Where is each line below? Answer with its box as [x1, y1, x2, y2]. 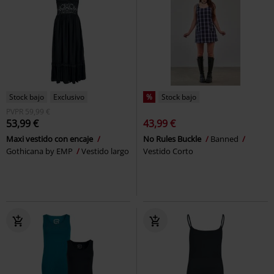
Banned [210, 133, 240, 145]
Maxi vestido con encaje [6, 133, 95, 145]
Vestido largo [81, 146, 129, 157]
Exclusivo [53, 92, 84, 103]
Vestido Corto [143, 146, 193, 157]
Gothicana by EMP [6, 146, 75, 157]
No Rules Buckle [143, 133, 203, 145]
